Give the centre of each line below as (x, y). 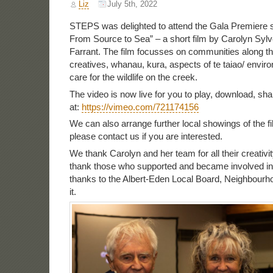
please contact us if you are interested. (146, 136)
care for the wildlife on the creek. (133, 77)
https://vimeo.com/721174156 (140, 107)
